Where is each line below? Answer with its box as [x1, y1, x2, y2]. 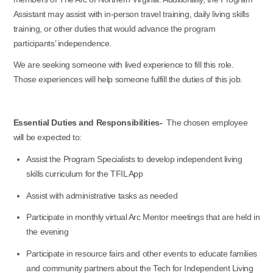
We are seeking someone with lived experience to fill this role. [13, 60, 236, 70]
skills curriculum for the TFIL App [26, 169, 143, 179]
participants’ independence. [13, 38, 112, 48]
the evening [26, 227, 69, 237]
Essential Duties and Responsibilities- [13, 118, 167, 128]
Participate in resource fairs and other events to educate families [26, 248, 257, 258]
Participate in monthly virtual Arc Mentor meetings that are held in [26, 212, 260, 222]
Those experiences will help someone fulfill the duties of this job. [13, 74, 243, 85]
